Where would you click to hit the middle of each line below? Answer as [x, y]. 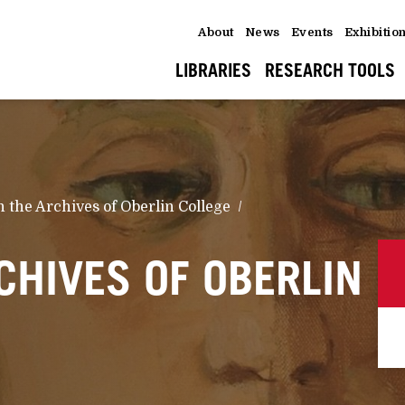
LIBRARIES [214, 70]
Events [312, 32]
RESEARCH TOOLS [330, 70]
